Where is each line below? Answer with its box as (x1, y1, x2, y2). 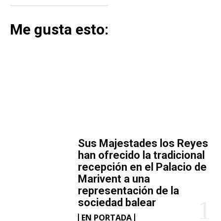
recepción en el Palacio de (78, 161, 207, 174)
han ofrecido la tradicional (78, 149, 205, 162)
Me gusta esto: (10, 21, 109, 38)
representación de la (78, 184, 180, 197)
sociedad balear (78, 196, 156, 209)
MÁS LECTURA (69, 113, 152, 127)
